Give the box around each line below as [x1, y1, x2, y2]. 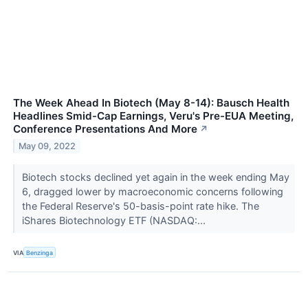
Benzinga [26, 248, 54, 256]
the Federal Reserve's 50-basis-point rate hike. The [21, 200, 259, 212]
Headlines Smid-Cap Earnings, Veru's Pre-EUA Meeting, [13, 109, 294, 123]
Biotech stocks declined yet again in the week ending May [21, 171, 289, 184]
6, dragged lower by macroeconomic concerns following [21, 186, 283, 198]
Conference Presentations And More [13, 122, 197, 136]
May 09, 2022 [19, 140, 76, 151]
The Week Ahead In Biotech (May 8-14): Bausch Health [13, 96, 289, 110]
